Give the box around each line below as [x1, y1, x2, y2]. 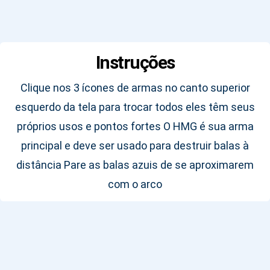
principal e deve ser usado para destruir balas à [21, 139, 249, 152]
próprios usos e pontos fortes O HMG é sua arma [16, 120, 254, 133]
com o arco [108, 178, 162, 191]
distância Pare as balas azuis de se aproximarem [16, 159, 254, 172]
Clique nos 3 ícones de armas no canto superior [20, 81, 250, 95]
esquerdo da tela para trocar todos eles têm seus [15, 101, 255, 114]
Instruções [95, 52, 175, 74]
